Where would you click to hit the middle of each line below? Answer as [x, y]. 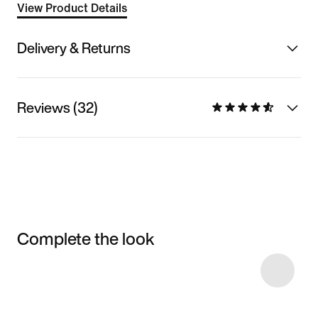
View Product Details [72, 8]
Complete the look [86, 238]
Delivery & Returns [74, 48]
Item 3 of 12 [40, 268]
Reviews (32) [57, 107]
